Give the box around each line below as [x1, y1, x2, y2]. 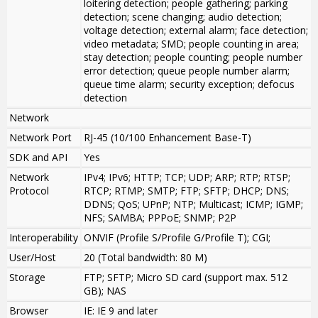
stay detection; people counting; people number [84, 50, 302, 65]
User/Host [9, 251, 56, 265]
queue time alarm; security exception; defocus [84, 77, 295, 92]
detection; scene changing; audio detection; [84, 10, 282, 24]
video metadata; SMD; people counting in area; [84, 37, 299, 51]
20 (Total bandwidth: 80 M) [84, 251, 207, 265]
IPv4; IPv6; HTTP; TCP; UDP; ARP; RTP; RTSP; [84, 170, 290, 185]
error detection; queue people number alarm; [84, 64, 290, 78]
